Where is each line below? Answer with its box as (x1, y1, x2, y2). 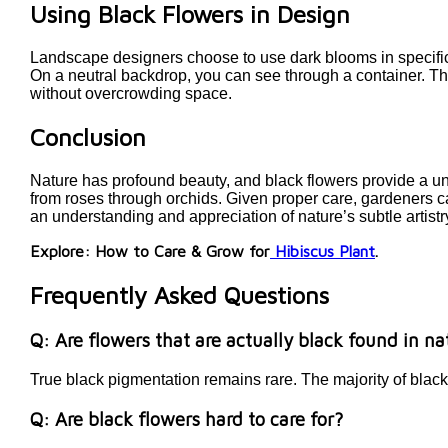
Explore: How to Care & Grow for (30, 241, 270, 260)
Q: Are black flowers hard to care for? (30, 407, 348, 430)
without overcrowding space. (30, 84, 232, 102)
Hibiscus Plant (275, 241, 375, 260)
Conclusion (30, 122, 146, 151)
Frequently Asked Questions (30, 280, 329, 309)
